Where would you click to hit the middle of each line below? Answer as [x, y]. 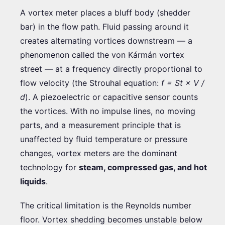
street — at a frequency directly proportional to [111, 69]
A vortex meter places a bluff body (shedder [105, 12]
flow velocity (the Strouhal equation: [91, 83]
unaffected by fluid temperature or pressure [104, 139]
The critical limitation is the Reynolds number [106, 205]
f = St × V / [183, 83]
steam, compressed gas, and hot [143, 167]
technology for [49, 167]
